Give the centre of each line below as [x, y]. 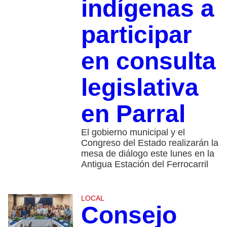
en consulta [148, 61]
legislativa [140, 87]
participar [136, 34]
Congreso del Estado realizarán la [149, 143]
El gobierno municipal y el [133, 132]
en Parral [133, 113]
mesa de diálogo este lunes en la [147, 153]
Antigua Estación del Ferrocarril [144, 164]
